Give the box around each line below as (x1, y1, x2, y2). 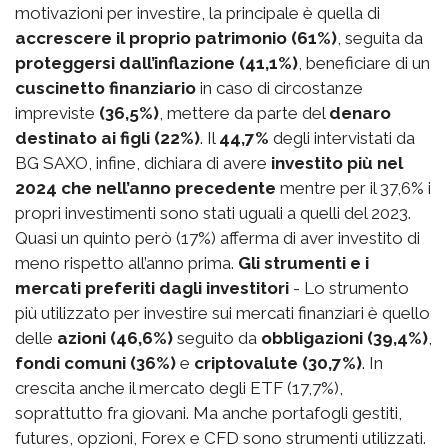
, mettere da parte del (159, 102, 329, 123)
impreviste (15, 102, 99, 123)
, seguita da (337, 27, 423, 48)
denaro (329, 102, 391, 123)
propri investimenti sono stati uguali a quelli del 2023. (15, 202, 411, 223)
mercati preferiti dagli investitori (15, 277, 289, 298)
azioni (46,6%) (57, 327, 173, 348)
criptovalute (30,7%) (194, 352, 362, 373)
